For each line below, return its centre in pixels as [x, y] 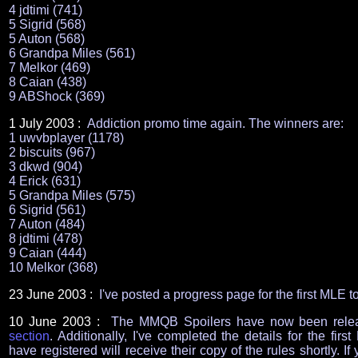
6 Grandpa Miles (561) [72, 53]
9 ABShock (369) [57, 96]
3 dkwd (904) [46, 167]
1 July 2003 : [46, 123]
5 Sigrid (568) [47, 24]
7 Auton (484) [47, 224]
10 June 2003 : [57, 322]
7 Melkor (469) [50, 68]
